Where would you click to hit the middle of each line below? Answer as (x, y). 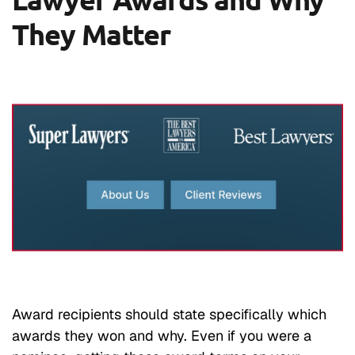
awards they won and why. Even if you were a (162, 336)
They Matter (92, 34)
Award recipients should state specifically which (169, 315)
